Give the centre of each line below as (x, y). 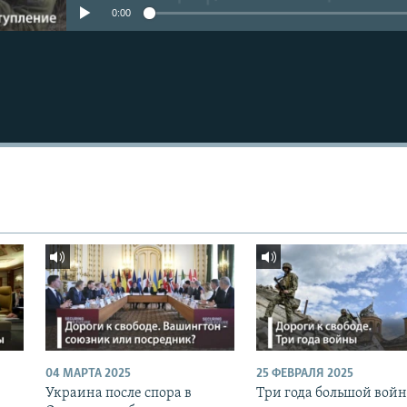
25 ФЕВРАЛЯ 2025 (304, 373)
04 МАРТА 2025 (88, 373)
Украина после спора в (118, 393)
